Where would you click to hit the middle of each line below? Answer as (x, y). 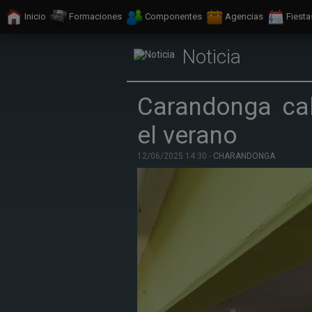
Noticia (211, 57)
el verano (187, 135)
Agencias (244, 17)
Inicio (35, 17)
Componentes (173, 17)
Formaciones (95, 17)
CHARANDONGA (244, 156)
